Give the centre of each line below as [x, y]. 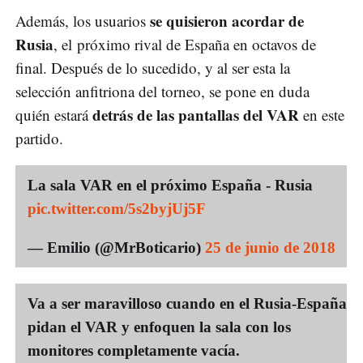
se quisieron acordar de [227, 20]
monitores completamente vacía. [134, 350]
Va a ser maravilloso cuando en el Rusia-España [187, 303]
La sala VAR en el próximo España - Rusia [170, 185]
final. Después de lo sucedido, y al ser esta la [153, 67]
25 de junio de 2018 [270, 247]
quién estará [54, 114]
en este [324, 114]
